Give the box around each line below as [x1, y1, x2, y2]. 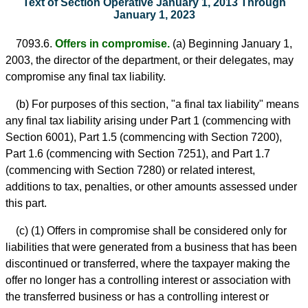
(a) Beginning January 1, [170, 38, 292, 50]
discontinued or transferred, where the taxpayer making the [5, 258, 290, 270]
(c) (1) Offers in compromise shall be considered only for [16, 225, 287, 237]
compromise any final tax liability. [5, 71, 166, 83]
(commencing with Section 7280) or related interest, [5, 164, 255, 177]
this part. [5, 197, 47, 210]
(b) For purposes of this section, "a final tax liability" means [16, 98, 299, 111]
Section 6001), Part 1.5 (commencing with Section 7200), [5, 131, 282, 144]
